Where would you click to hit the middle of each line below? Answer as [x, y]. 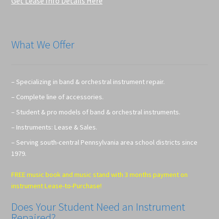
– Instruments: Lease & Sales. [54, 127]
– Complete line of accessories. [57, 97]
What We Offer [43, 45]
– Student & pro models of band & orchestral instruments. [96, 112]
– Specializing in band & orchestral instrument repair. [88, 81]
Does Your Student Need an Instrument [98, 207]
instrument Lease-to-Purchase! [56, 186]
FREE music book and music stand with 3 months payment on [99, 174]
